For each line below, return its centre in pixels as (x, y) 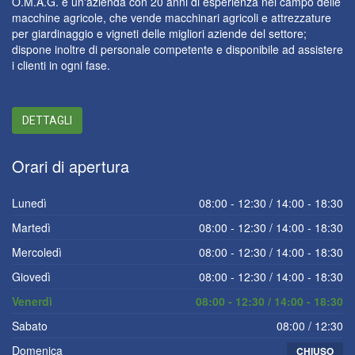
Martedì (31, 227)
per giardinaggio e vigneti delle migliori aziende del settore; (159, 33)
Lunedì (29, 202)
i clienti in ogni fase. (61, 65)
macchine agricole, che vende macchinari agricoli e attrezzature (172, 17)
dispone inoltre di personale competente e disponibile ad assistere (177, 49)
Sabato (30, 325)
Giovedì (31, 276)
